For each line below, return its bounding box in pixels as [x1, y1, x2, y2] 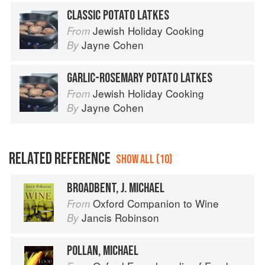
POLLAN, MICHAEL [67, 243, 138, 260]
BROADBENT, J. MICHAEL [67, 180, 164, 197]
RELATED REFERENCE [9, 149, 111, 169]
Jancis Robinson [82, 210, 159, 225]
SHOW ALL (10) [116, 152, 172, 167]
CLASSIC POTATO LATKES [67, 7, 169, 24]
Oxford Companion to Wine [93, 196, 219, 211]
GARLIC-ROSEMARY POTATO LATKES [67, 70, 212, 87]
